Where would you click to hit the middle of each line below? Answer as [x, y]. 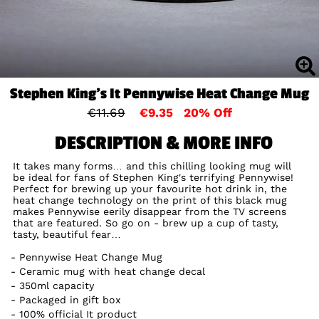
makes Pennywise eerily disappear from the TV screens [149, 211]
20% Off [208, 112]
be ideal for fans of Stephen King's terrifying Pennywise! [153, 177]
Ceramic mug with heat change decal [113, 271]
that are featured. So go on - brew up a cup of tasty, [145, 223]
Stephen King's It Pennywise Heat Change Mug [159, 93]
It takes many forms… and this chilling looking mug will [152, 166]
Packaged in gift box [70, 299]
